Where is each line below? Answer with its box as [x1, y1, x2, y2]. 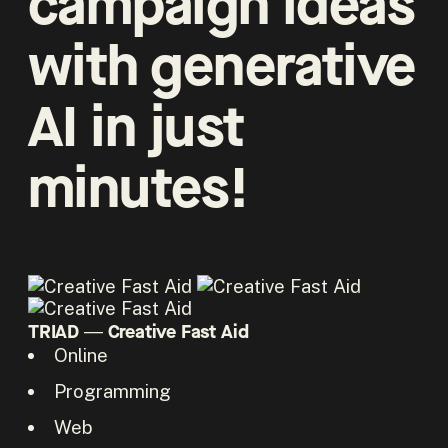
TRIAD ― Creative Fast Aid [28, 318, 249, 344]
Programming [53, 379, 171, 402]
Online [53, 343, 108, 366]
